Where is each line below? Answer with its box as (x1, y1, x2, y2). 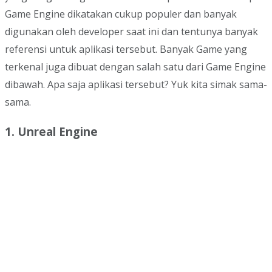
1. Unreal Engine (5, 123, 98, 139)
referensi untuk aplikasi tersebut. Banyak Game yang (5, 42, 247, 56)
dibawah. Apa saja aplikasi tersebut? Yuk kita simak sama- (5, 78, 267, 92)
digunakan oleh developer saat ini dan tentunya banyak (5, 25, 258, 39)
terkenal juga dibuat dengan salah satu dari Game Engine (5, 60, 266, 74)
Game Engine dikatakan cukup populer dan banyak (5, 7, 237, 21)
